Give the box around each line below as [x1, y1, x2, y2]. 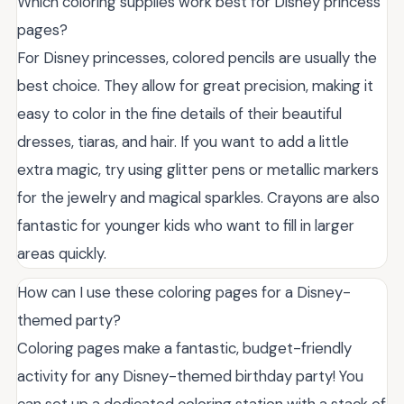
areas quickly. [17, 243, 106, 263]
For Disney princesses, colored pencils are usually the [17, 48, 377, 68]
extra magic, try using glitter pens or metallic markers [17, 160, 379, 179]
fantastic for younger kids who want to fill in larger [17, 216, 354, 235]
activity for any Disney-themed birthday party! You [17, 366, 363, 386]
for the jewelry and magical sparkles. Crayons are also [17, 188, 380, 207]
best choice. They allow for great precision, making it [17, 76, 373, 96]
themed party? [17, 310, 121, 330]
